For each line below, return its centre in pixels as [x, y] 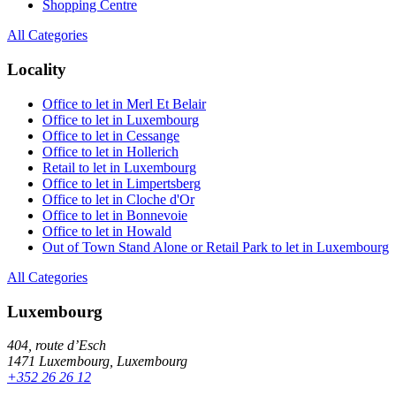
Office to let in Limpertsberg [122, 183]
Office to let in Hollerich [110, 151]
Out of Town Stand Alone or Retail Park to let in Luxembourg [216, 247]
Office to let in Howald [107, 231]
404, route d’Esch [57, 346]
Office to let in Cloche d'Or [118, 199]
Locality [37, 70]
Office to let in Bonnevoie [115, 215]
